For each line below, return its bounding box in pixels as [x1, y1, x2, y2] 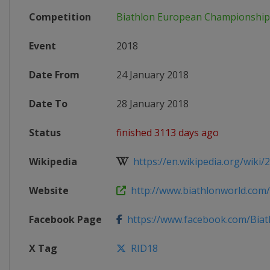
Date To [29, 97, 67, 110]
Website [29, 184, 69, 197]
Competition [29, 10, 91, 24]
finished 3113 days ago [116, 126, 219, 139]
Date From [29, 68, 80, 81]
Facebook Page [29, 213, 102, 226]
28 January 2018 [116, 97, 189, 110]
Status [29, 126, 61, 139]
